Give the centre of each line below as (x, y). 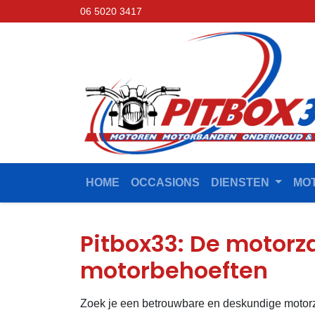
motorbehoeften (174, 271)
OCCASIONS (165, 183)
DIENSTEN (242, 183)
